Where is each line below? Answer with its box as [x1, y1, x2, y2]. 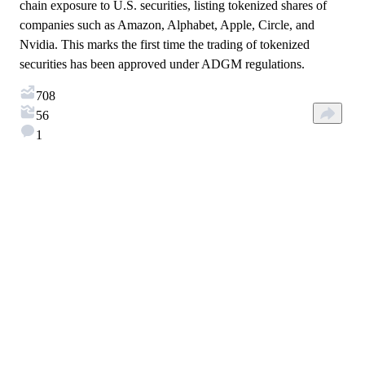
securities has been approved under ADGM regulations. [20, 57, 305, 71]
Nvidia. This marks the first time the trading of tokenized [20, 37, 310, 51]
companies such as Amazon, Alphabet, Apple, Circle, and [20, 18, 314, 32]
